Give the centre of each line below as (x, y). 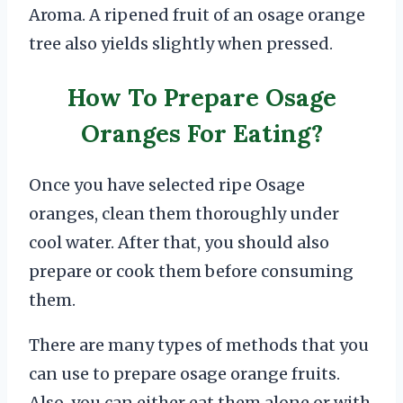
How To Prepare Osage (201, 97)
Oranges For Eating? (201, 133)
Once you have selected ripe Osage (167, 185)
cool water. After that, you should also (179, 243)
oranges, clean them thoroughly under (184, 214)
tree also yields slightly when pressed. (183, 44)
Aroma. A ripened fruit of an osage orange (197, 15)
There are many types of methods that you (199, 345)
